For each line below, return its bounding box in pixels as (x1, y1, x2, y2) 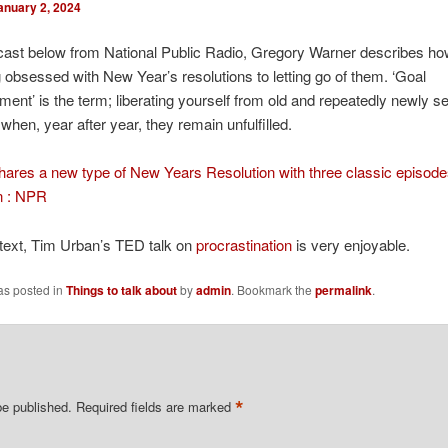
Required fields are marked (76, 396, 236, 416)
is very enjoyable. (291, 233, 410, 255)
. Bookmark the (230, 281, 315, 299)
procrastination (195, 233, 292, 255)
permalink (314, 281, 372, 300)
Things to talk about (65, 281, 177, 300)
